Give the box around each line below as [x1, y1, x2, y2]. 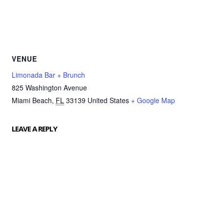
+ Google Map [131, 95, 175, 106]
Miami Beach [12, 95, 52, 106]
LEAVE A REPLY [12, 124, 57, 134]
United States [88, 95, 129, 106]
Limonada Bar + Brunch [12, 70, 85, 80]
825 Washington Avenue [12, 83, 87, 93]
